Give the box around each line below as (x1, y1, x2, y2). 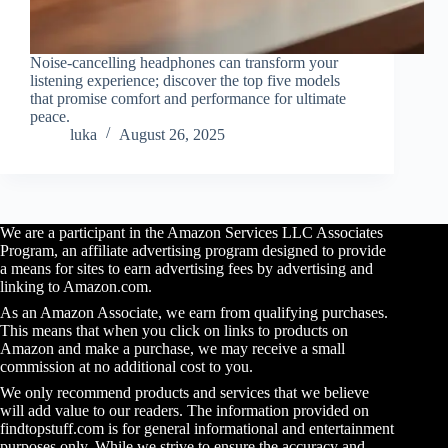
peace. (30, 107, 70, 125)
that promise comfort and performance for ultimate (30, 89, 346, 107)
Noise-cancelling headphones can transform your (30, 53, 338, 71)
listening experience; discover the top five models (30, 71, 340, 89)
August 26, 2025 (119, 125, 225, 143)
